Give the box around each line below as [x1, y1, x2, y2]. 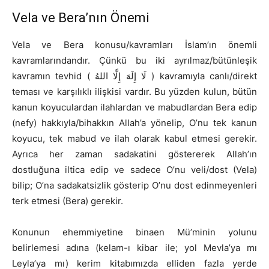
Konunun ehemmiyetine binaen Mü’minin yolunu [12, 226, 257, 238]
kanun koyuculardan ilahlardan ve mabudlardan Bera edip [12, 101, 257, 113]
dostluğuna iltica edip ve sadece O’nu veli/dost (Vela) [12, 164, 257, 176]
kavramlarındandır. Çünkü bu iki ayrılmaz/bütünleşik [12, 55, 257, 67]
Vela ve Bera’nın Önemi [12, 10, 149, 26]
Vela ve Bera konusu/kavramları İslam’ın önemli [12, 39, 257, 51]
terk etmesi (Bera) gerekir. [12, 195, 123, 207]
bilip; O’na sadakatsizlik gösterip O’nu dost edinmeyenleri [12, 180, 257, 192]
